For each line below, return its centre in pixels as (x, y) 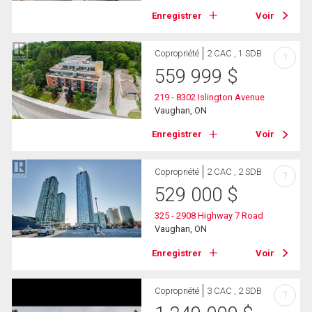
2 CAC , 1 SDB (235, 54)
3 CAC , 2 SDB (235, 290)
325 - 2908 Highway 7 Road (209, 216)
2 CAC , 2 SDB (235, 172)
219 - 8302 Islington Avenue (210, 97)
